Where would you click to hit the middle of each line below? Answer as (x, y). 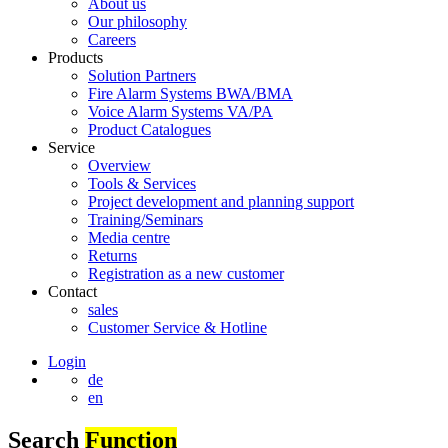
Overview (119, 166)
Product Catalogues (149, 130)
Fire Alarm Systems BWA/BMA (190, 94)
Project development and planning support (221, 202)
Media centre (129, 238)
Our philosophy (137, 22)
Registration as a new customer (186, 274)
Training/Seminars (145, 220)
